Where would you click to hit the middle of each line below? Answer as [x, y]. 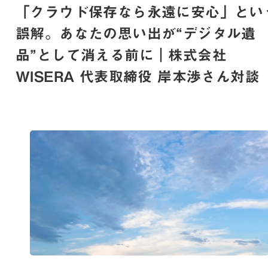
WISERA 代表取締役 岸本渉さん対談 [137, 76]
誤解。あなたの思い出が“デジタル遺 [135, 33]
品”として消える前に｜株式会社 [121, 55]
